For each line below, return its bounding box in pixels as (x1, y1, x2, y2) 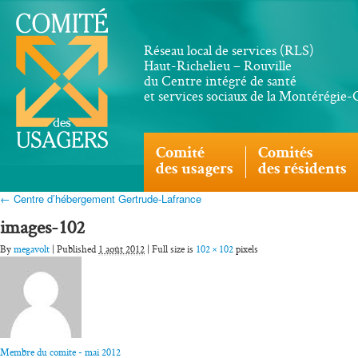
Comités (258, 146, 313, 162)
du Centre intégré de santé (144, 74, 296, 89)
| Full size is (145, 244, 196, 255)
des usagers (156, 162, 233, 178)
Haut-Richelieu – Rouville (144, 58, 292, 74)
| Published (50, 244, 98, 255)
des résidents (258, 162, 347, 178)
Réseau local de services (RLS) (144, 43, 314, 58)
